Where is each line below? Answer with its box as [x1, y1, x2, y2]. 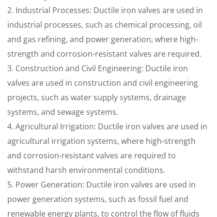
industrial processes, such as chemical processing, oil [7, 19, 202, 30]
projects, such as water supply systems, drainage [7, 92, 186, 103]
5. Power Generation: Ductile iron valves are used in [7, 179, 196, 190]
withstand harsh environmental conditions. [7, 165, 165, 175]
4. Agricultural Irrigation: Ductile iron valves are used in [7, 121, 207, 132]
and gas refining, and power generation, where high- [7, 34, 198, 45]
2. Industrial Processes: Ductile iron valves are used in [7, 5, 203, 15]
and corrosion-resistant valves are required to [7, 150, 176, 161]
